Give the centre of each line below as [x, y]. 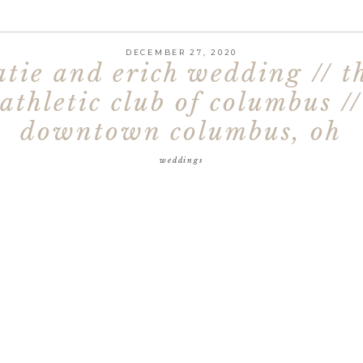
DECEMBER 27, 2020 [181, 52]
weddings [181, 160]
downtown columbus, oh [181, 132]
